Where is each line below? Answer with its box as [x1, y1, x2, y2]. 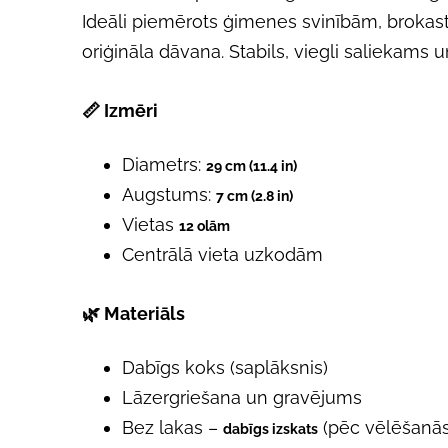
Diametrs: [122, 154, 206, 176]
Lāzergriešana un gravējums [122, 386, 362, 408]
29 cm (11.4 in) [206, 158, 297, 175]
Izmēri [104, 100, 158, 122]
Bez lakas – [122, 416, 223, 438]
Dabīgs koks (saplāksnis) [122, 356, 328, 378]
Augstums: [122, 184, 216, 206]
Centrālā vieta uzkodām [122, 244, 323, 266]
